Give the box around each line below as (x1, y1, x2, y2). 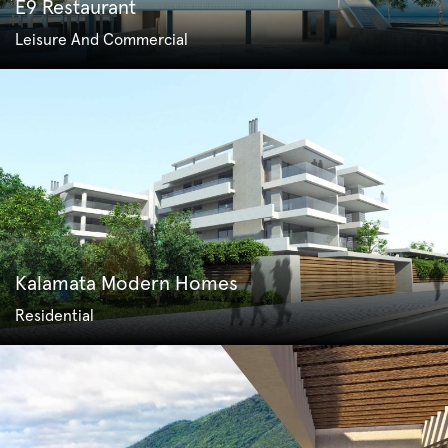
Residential (14, 307, 94, 324)
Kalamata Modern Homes (14, 273, 238, 294)
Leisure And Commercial (14, 32, 188, 49)
